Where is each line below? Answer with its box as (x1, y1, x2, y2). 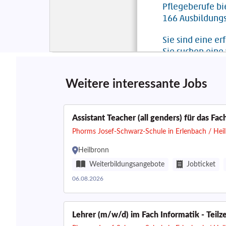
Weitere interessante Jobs (66, 78, 207, 90)
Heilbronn (78, 147, 109, 154)
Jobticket (187, 161, 215, 168)
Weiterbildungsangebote (89, 161, 164, 168)
